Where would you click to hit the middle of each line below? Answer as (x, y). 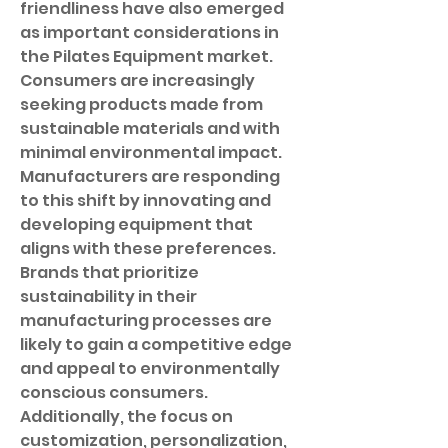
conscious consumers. (114, 392)
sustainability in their (108, 296)
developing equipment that (136, 224)
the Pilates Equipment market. (146, 56)
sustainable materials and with (150, 128)
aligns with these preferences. (148, 248)
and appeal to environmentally (150, 368)
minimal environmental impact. (151, 152)
